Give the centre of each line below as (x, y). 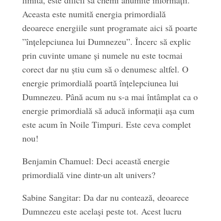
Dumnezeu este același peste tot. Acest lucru (102, 211)
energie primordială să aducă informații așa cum (108, 110)
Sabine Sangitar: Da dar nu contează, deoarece (105, 197)
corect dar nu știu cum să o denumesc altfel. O (105, 69)
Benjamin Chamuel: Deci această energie (96, 161)
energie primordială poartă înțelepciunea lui (100, 83)
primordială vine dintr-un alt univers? (89, 175)
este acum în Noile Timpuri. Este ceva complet (106, 124)
